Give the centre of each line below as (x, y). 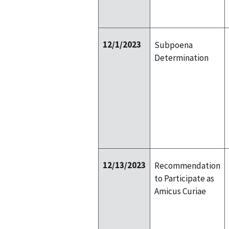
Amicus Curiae (180, 191)
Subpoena (174, 45)
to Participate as (184, 178)
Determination (181, 58)
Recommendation (187, 165)
